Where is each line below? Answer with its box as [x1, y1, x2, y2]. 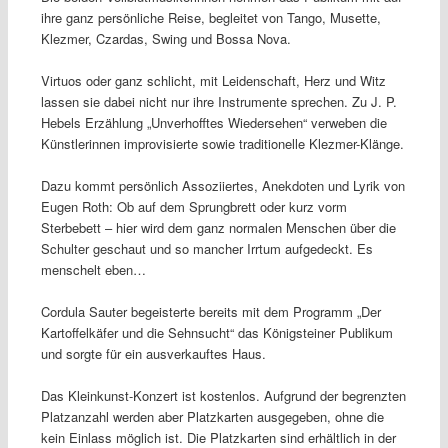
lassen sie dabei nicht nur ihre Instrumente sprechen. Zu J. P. [40, 91, 397, 111]
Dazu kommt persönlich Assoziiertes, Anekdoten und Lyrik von [40, 175, 405, 195]
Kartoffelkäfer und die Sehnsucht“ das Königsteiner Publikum [40, 323, 393, 342]
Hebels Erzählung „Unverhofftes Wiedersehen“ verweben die [40, 112, 387, 132]
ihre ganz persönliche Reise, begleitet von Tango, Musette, [40, 7, 381, 27]
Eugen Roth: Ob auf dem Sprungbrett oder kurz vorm [40, 196, 347, 216]
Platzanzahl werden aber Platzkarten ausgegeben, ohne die [40, 407, 384, 427]
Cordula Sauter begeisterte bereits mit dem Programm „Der [40, 302, 381, 321]
